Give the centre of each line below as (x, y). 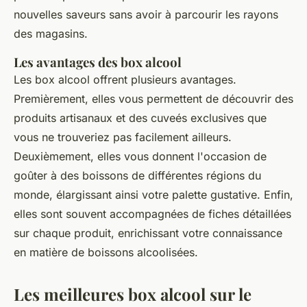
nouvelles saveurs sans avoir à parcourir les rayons (146, 15)
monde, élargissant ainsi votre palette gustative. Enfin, (153, 195)
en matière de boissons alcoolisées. (106, 253)
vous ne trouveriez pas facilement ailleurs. (123, 137)
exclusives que (227, 118)
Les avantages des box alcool (98, 62)
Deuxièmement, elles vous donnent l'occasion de (140, 157)
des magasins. (51, 34)
